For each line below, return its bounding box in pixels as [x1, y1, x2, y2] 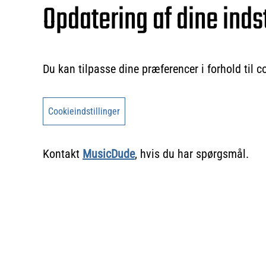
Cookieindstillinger [48, 105, 120, 117]
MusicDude [83, 146, 135, 161]
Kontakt [43, 146, 83, 161]
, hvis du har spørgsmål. [135, 146, 249, 161]
